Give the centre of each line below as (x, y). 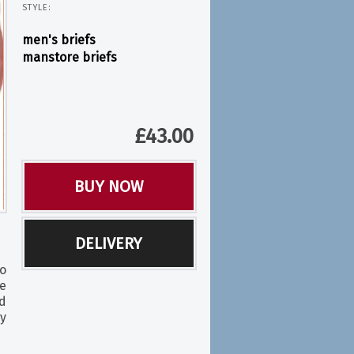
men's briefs (58, 40)
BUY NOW (109, 186)
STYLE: (37, 8)
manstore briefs (69, 57)
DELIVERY (109, 243)
